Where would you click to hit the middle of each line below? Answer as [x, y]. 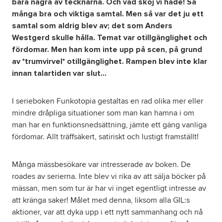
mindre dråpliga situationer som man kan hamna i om [103, 113]
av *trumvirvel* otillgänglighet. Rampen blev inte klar [110, 61]
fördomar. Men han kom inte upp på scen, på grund [107, 49]
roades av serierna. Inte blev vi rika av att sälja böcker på [109, 176]
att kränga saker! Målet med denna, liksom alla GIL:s [101, 200]
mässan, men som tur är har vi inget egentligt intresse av [109, 188]
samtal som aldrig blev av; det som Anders [92, 26]
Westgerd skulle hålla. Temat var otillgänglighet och [110, 37]
